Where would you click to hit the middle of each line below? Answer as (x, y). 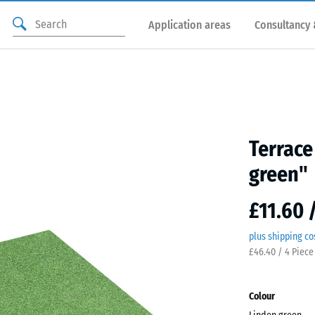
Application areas (189, 25)
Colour (262, 296)
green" (278, 174)
